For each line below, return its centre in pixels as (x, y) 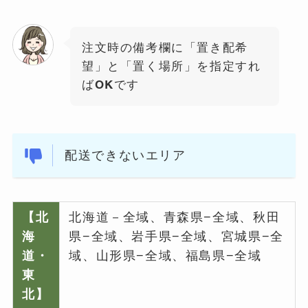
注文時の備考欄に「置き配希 (165, 47)
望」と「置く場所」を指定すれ (171, 66)
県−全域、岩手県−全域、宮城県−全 (176, 236)
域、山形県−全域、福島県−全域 (165, 256)
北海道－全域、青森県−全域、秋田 (175, 217)
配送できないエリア (125, 155)
